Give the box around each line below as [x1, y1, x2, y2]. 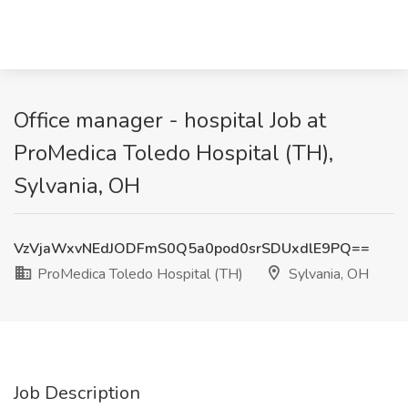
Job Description [14, 381, 140, 405]
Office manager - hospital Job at [14, 106, 326, 135]
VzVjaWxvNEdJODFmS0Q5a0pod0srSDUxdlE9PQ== [14, 239, 370, 259]
